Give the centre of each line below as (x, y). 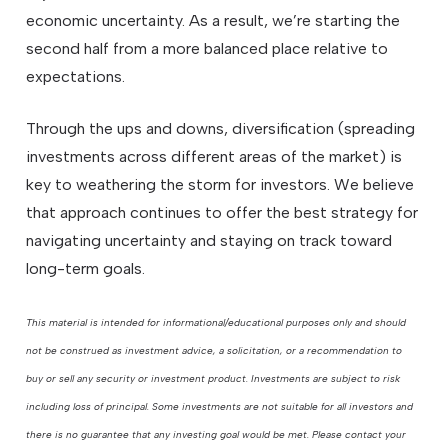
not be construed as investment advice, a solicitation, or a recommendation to (214, 351)
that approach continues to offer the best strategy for (222, 213)
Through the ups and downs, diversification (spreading (221, 129)
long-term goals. (86, 269)
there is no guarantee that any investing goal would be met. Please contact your (216, 435)
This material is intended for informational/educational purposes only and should (216, 323)
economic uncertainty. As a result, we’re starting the (213, 21)
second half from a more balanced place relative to (207, 49)
